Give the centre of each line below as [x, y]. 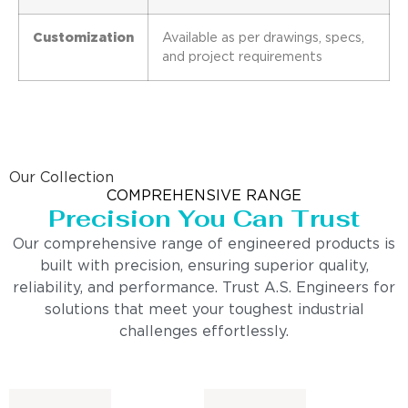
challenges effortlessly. [204, 331]
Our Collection [61, 178]
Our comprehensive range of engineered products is [204, 244]
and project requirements [242, 56]
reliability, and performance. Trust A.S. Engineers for [204, 288]
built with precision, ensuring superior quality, [204, 266]
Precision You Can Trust [204, 218]
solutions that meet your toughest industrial [204, 310]
